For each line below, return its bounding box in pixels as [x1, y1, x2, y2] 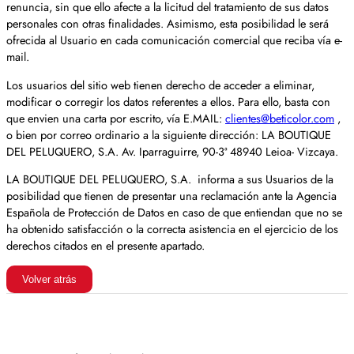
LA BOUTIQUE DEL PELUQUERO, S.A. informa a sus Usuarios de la [6, 171, 333, 187]
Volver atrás [22, 273, 77, 285]
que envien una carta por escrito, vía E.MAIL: [6, 109, 225, 126]
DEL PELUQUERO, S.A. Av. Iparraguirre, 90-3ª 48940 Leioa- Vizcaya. [6, 142, 338, 160]
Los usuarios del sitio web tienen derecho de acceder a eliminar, [6, 76, 314, 93]
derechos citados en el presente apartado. [6, 237, 205, 254]
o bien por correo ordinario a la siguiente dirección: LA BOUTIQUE [6, 126, 331, 143]
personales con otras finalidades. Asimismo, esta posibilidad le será [6, 15, 329, 32]
